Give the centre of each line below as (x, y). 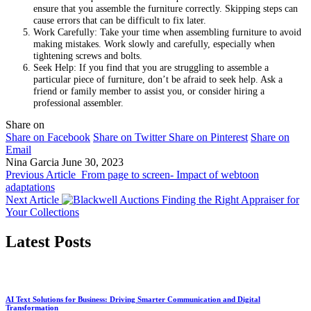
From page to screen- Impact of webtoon (170, 175)
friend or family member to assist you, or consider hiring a (149, 91)
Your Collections (42, 212)
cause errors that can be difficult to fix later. (120, 20)
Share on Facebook (48, 137)
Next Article (32, 200)
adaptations (30, 187)
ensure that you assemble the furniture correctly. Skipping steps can (166, 8)
